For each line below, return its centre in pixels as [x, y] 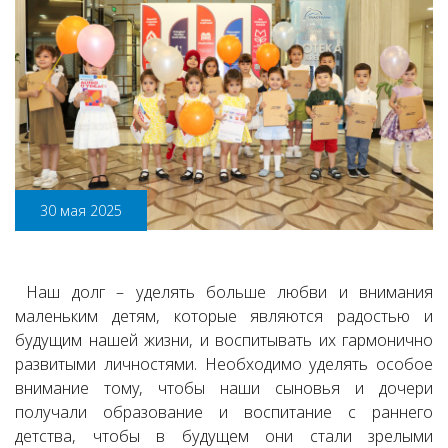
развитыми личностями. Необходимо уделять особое [224, 364]
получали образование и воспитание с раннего [224, 412]
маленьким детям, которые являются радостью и [224, 316]
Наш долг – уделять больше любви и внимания [224, 292]
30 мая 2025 [81, 211]
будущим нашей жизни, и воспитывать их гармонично [224, 340]
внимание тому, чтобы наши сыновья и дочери [224, 388]
